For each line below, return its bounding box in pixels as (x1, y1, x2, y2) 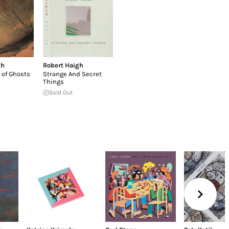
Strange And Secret (42, 70, 102, 78)
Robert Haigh (42, 61, 83, 69)
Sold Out (49, 88, 73, 96)
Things (42, 77, 64, 85)
